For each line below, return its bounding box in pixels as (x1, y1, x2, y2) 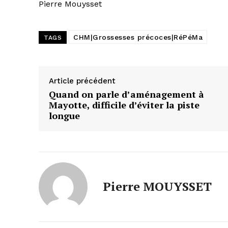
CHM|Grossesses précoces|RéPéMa (73, 33, 203, 42)
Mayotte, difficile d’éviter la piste (49, 99, 199, 111)
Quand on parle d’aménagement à (49, 88, 204, 101)
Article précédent (49, 76, 116, 86)
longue (49, 109, 80, 122)
